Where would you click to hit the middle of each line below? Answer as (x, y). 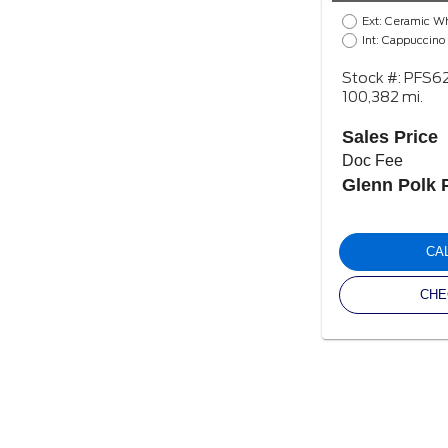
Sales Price (390, 136)
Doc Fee (372, 160)
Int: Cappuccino (403, 39)
